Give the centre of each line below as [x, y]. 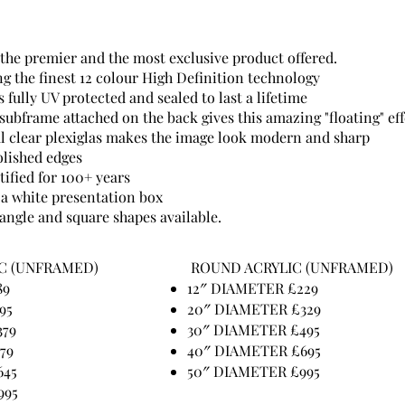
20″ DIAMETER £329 [254, 309]
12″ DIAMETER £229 [253, 288]
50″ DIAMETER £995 [254, 371]
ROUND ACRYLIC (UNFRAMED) [290, 267]
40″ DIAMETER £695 [254, 350]
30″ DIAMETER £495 [254, 330]
